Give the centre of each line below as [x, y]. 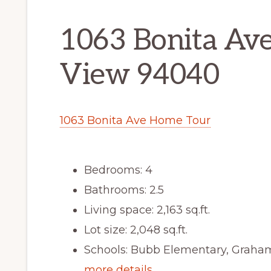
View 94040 [139, 76]
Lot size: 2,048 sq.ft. [136, 230]
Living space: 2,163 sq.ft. [147, 210]
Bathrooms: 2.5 [124, 190]
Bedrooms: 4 [118, 170]
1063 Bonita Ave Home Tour [135, 121]
